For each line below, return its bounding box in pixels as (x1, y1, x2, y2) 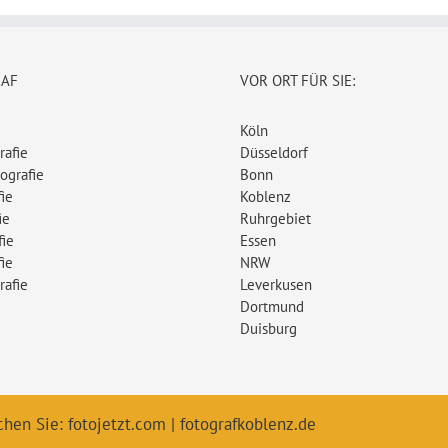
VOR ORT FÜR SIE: (240, 71, 355, 91)
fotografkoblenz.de (180, 413, 316, 436)
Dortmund (240, 297, 304, 317)
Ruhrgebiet (240, 209, 311, 229)
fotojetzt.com (68, 413, 166, 436)
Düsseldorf (240, 143, 308, 163)
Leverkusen (240, 275, 312, 295)
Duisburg (240, 319, 297, 339)
